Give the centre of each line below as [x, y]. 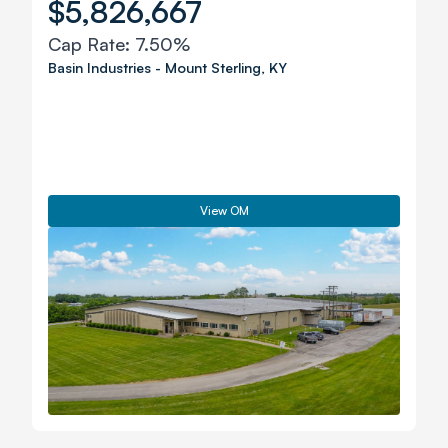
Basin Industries [99, 67]
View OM [224, 210]
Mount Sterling [213, 67]
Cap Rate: [91, 44]
